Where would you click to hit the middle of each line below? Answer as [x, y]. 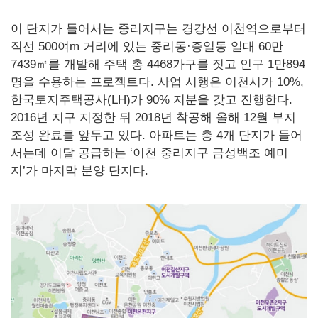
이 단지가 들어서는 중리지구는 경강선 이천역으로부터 [158, 28]
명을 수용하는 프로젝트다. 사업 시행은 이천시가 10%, [157, 82]
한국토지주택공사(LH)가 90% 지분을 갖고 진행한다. [152, 99]
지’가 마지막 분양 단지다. [79, 170]
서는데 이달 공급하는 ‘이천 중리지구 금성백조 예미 [149, 153]
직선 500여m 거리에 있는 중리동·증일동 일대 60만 [147, 46]
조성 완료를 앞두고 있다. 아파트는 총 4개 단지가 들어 [157, 135]
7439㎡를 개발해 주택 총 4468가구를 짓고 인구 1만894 [158, 64]
